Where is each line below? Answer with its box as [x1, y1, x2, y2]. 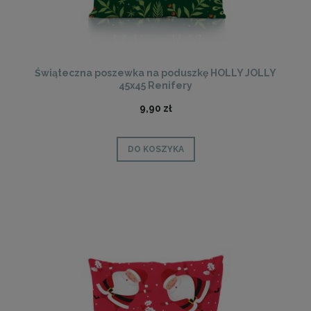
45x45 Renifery [119, 80, 192, 92]
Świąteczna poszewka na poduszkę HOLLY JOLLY [35, 67, 276, 79]
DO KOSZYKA [127, 144, 184, 155]
